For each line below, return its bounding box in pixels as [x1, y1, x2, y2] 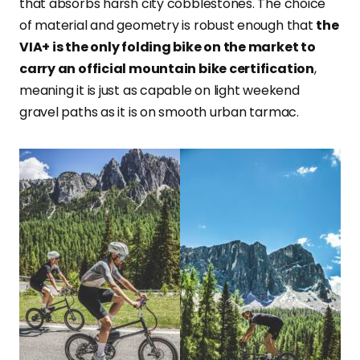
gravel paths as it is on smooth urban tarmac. [19, 102, 299, 121]
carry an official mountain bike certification [19, 59, 314, 78]
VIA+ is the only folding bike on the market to [19, 37, 316, 56]
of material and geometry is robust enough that [19, 15, 317, 35]
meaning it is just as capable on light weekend [19, 80, 300, 100]
